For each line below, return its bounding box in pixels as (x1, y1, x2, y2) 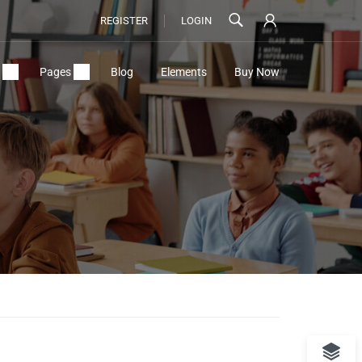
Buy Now (234, 65, 280, 78)
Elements (161, 65, 207, 78)
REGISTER (100, 14, 149, 27)
